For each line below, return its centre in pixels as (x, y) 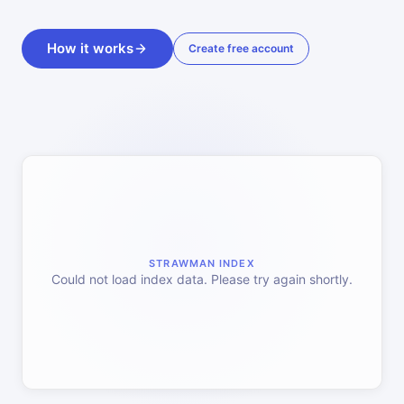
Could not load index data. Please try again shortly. (202, 280)
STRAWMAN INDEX (202, 264)
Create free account (241, 49)
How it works (90, 49)
